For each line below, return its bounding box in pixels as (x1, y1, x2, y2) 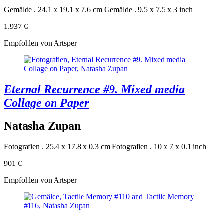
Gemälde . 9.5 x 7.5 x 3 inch (104, 5, 192, 14)
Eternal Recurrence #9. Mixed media (4, 82, 185, 96)
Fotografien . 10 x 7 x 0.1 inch (112, 142, 206, 151)
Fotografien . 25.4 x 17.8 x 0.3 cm (4, 142, 110, 151)
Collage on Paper (4, 96, 89, 109)
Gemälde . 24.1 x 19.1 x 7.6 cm (4, 5, 102, 14)
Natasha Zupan (4, 119, 81, 132)
